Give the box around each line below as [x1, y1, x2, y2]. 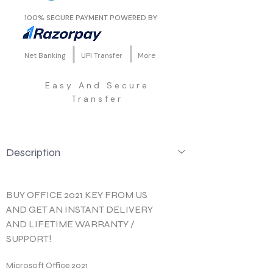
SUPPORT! [6, 232, 52, 244]
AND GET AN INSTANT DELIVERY [6, 203, 155, 215]
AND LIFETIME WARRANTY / [6, 218, 136, 230]
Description [6, 146, 60, 160]
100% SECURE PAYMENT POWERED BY [24, 12, 159, 23]
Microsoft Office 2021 [6, 260, 88, 271]
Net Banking [24, 50, 66, 60]
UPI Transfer [81, 50, 122, 60]
